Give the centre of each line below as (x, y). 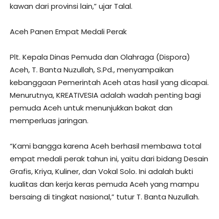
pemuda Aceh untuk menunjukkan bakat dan (91, 108)
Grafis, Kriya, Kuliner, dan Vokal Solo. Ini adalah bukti (101, 171)
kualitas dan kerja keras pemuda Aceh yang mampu (104, 184)
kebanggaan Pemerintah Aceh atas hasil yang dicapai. (109, 82)
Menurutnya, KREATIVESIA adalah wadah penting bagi (105, 95)
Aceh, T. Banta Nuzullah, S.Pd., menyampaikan (92, 69)
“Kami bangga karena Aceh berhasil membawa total (106, 146)
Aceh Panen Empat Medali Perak (68, 31)
